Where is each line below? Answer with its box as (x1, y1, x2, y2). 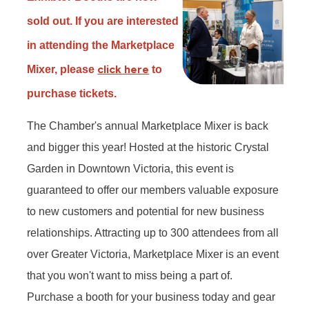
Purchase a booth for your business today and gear (27, 291, 276, 303)
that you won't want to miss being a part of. (27, 270, 233, 282)
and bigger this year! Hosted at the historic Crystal (27, 141, 270, 154)
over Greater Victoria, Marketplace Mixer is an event (27, 248, 279, 261)
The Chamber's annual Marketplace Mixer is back (27, 120, 269, 132)
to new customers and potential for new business (27, 206, 265, 218)
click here (97, 62, 150, 76)
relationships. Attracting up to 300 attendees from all (27, 227, 279, 239)
